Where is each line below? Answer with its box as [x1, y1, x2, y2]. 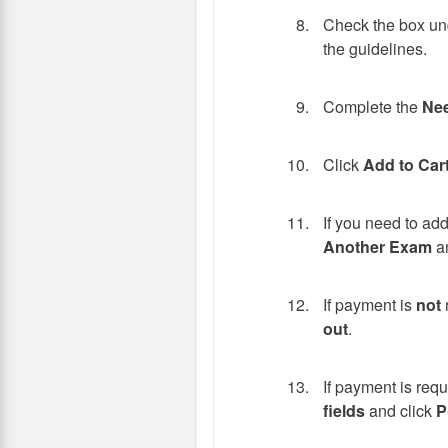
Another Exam [323, 235, 432, 258]
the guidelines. [323, 37, 427, 60]
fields [323, 399, 365, 422]
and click [365, 399, 436, 422]
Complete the [323, 95, 422, 118]
